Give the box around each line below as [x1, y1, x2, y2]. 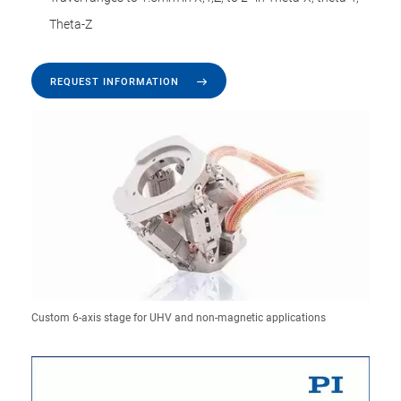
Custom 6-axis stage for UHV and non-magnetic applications [31, 311, 326, 324]
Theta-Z [49, 17, 92, 31]
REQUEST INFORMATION [50, 75, 179, 88]
